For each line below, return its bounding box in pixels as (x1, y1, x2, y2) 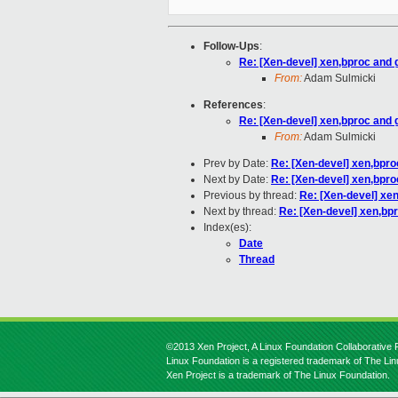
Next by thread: (203, 205, 279, 219)
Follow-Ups (203, 40, 259, 53)
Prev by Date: (203, 157, 271, 171)
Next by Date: (203, 173, 271, 187)
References (203, 99, 263, 112)
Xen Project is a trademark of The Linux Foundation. (166, 370, 390, 380)
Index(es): (203, 221, 251, 235)
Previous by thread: (203, 189, 299, 203)
